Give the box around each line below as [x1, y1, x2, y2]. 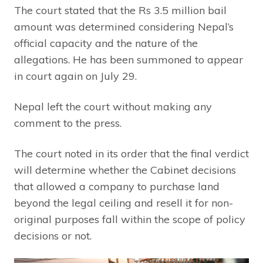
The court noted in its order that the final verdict [14, 147, 249, 161]
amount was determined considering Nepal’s [14, 20, 234, 34]
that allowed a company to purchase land [14, 180, 220, 194]
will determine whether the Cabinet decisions [14, 163, 236, 177]
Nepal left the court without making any [14, 100, 212, 114]
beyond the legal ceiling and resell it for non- [14, 196, 233, 210]
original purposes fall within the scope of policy [14, 213, 245, 227]
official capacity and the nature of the [14, 36, 198, 50]
